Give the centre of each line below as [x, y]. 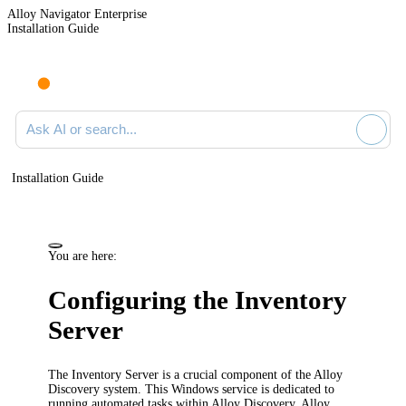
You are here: [83, 256]
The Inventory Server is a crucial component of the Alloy [196, 374]
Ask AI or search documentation [97, 116]
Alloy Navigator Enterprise [77, 14]
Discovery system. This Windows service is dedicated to [192, 389]
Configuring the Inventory [198, 300]
